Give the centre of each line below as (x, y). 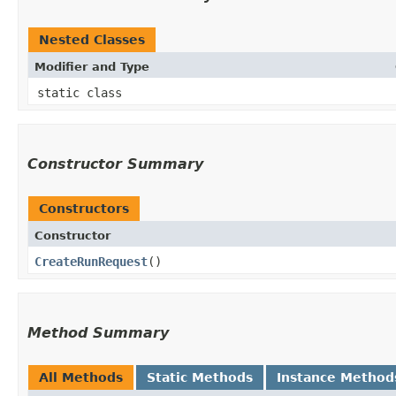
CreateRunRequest (91, 261)
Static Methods (200, 377)
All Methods (81, 377)
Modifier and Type (92, 66)
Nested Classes (92, 39)
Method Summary (98, 332)
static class (83, 92)
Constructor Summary (115, 164)
